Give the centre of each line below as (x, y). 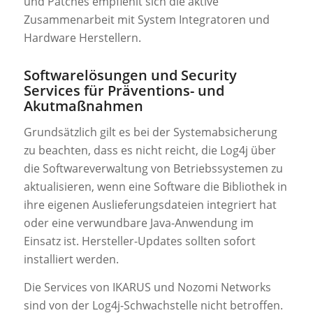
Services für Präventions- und (124, 90)
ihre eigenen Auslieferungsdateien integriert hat (150, 205)
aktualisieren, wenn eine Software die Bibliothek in (155, 187)
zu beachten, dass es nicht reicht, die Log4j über (150, 151)
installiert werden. (71, 260)
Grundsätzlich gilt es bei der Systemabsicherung (150, 132)
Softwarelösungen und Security (130, 75)
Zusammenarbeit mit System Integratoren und (146, 19)
